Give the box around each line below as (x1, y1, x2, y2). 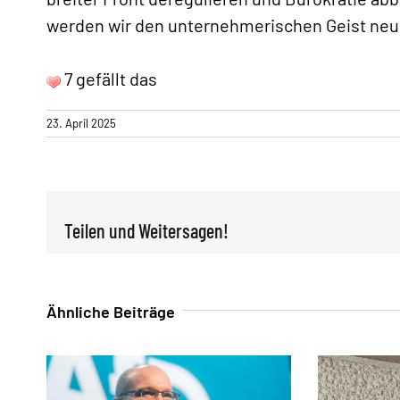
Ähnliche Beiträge (46, 302, 175, 321)
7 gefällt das (61, 68, 157, 89)
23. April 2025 (46, 116, 116, 130)
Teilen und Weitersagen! (64, 219, 229, 242)
